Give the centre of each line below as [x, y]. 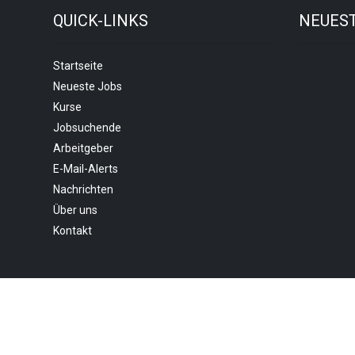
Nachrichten [83, 189]
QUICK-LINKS [101, 21]
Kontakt [73, 231]
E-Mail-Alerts [86, 169]
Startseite [78, 66]
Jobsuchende [87, 128]
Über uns [75, 210]
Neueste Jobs [88, 86]
